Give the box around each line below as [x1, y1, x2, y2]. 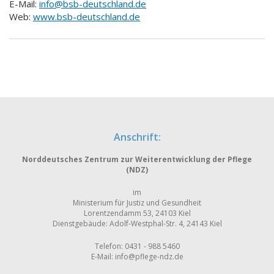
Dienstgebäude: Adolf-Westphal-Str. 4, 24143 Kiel [52, 218, 222, 229]
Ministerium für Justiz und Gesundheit [73, 198, 201, 209]
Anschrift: [113, 130, 161, 144]
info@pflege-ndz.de [114, 251, 183, 262]
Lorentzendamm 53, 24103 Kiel [83, 208, 191, 219]
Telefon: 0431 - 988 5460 [94, 241, 180, 252]
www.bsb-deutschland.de [33, 10, 140, 23]
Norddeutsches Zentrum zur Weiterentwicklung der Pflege [22, 154, 252, 165]
